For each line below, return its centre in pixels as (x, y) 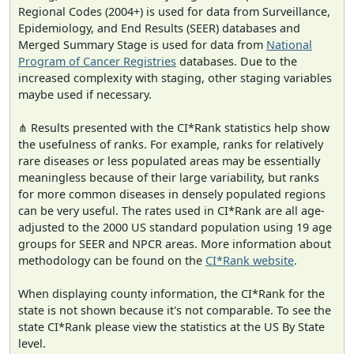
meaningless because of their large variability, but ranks (169, 178)
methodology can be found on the (112, 261)
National (289, 45)
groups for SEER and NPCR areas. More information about (175, 244)
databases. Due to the (237, 62)
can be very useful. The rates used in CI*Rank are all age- (171, 211)
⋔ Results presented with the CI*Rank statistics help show (174, 128)
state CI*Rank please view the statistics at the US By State (171, 327)
